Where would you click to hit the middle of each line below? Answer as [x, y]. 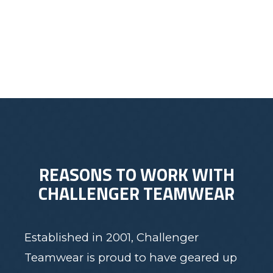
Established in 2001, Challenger [112, 238]
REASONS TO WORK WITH [136, 175]
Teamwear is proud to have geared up [131, 258]
